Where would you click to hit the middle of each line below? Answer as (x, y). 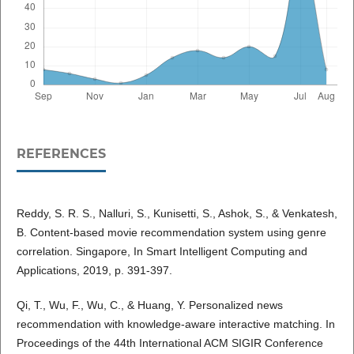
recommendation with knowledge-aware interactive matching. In (175, 324)
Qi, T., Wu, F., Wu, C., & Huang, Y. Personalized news (149, 305)
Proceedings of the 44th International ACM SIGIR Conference (169, 343)
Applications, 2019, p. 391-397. (94, 270)
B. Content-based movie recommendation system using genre (171, 232)
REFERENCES (61, 153)
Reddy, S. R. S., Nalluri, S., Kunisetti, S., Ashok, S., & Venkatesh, (177, 213)
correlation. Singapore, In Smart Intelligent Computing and (162, 251)
